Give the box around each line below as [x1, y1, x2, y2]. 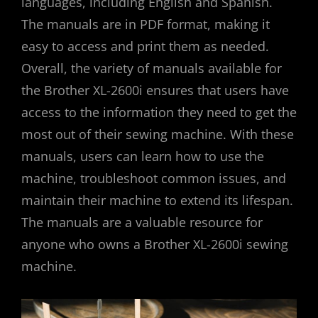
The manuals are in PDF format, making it [21, 15, 270, 33]
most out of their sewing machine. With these [21, 125, 294, 143]
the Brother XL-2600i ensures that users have [21, 81, 289, 99]
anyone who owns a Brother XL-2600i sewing [21, 235, 288, 253]
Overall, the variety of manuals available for [21, 59, 282, 77]
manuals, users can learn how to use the [21, 147, 264, 165]
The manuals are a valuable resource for [21, 213, 263, 231]
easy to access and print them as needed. [21, 37, 269, 55]
